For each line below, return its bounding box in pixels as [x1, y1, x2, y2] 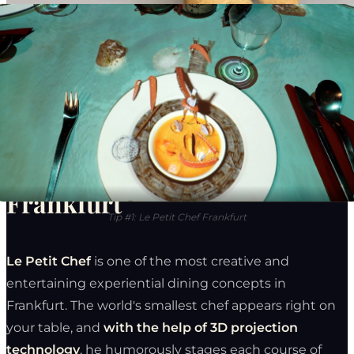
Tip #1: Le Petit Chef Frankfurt [107, 210, 247, 223]
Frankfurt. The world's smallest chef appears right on [6, 297, 336, 313]
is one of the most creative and [91, 253, 289, 269]
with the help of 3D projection [104, 319, 298, 335]
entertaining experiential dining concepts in [6, 275, 286, 291]
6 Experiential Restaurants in [6, 152, 345, 186]
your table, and [6, 319, 104, 335]
